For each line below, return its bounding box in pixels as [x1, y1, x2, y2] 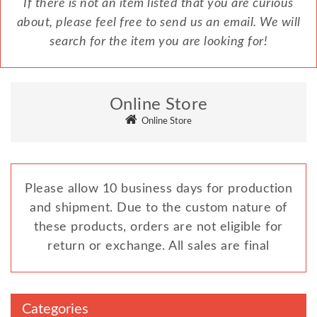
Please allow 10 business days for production [25, 182, 292, 195]
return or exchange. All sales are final [47, 239, 270, 253]
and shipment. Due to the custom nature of [30, 201, 287, 214]
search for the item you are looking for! [50, 35, 267, 48]
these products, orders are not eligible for [34, 220, 283, 234]
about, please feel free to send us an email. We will [16, 16, 301, 29]
